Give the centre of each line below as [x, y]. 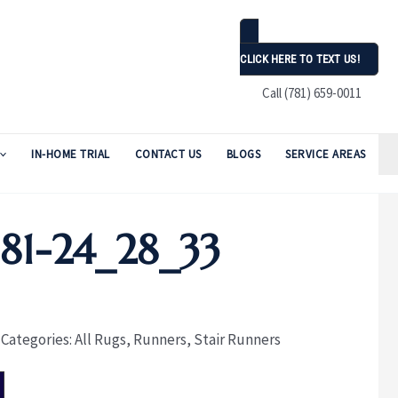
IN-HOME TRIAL [71, 154]
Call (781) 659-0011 [310, 93]
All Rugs [100, 339]
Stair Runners [237, 339]
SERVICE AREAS [326, 154]
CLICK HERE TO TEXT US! [300, 60]
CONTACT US [168, 154]
